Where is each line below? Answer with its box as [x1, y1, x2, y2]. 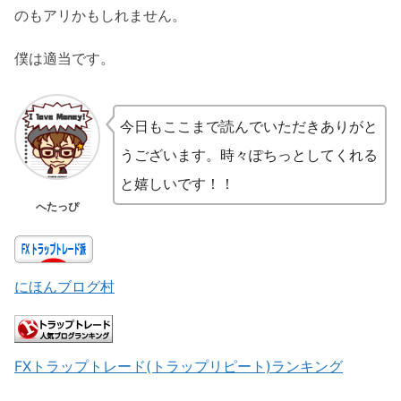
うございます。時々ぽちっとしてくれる [120, 146, 378, 165]
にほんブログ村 [14, 277, 115, 296]
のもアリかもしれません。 [14, 6, 186, 25]
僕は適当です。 [14, 49, 115, 68]
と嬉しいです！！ [120, 175, 235, 193]
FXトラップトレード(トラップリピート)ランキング [14, 357, 343, 376]
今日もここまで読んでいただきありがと [120, 117, 378, 136]
